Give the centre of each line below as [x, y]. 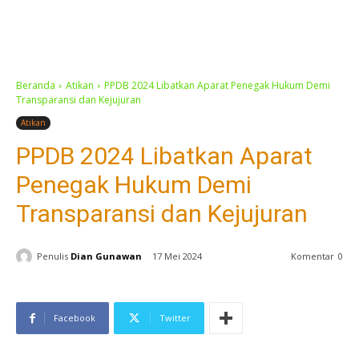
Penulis [52, 256]
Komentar [313, 256]
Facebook [75, 318]
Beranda [36, 85]
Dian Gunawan [106, 256]
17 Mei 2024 [177, 256]
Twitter [175, 318]
